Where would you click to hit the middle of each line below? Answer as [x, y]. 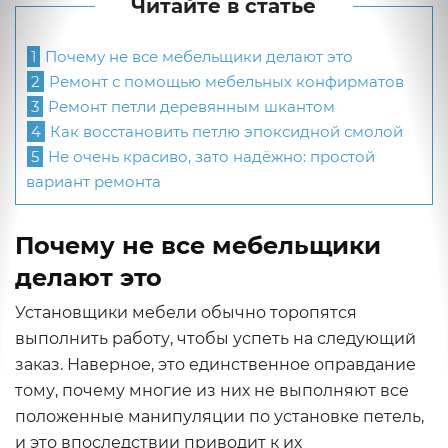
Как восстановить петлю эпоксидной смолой [224, 132]
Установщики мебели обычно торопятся [186, 312]
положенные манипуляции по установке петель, [219, 416]
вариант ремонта [93, 182]
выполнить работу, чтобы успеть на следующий [215, 338]
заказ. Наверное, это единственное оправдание [215, 364]
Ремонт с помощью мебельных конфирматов [224, 82]
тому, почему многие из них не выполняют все [212, 390]
